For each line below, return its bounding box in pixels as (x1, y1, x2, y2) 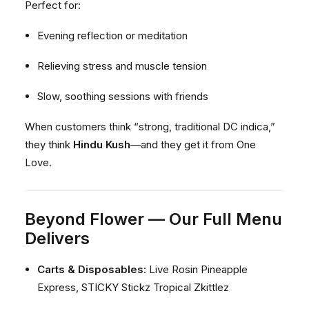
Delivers (25, 228, 90, 248)
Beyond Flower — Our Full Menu (25, 209, 282, 229)
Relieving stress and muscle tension (37, 59, 207, 72)
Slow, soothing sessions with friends (37, 90, 208, 103)
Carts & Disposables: (37, 263, 146, 276)
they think (25, 138, 73, 151)
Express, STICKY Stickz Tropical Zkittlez (37, 281, 229, 294)
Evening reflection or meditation (37, 29, 188, 42)
